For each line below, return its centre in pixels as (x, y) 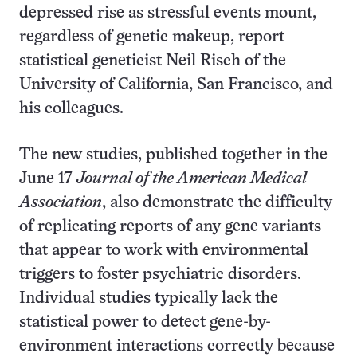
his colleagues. (71, 109)
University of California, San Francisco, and (176, 85)
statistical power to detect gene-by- (145, 322)
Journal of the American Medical (192, 179)
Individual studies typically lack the (149, 298)
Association (61, 203)
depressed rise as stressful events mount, (168, 13)
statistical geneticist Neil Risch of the (153, 61)
